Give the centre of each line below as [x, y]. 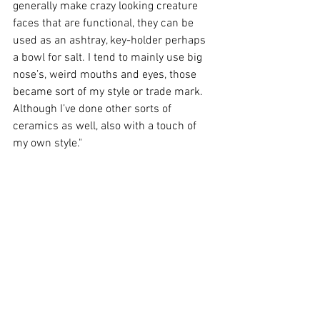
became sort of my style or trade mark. [109, 92]
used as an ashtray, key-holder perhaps [111, 41]
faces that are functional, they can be [105, 24]
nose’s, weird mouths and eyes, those [106, 75]
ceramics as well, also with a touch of [106, 126]
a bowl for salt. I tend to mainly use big [109, 58]
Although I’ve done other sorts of [94, 109]
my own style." [47, 144]
